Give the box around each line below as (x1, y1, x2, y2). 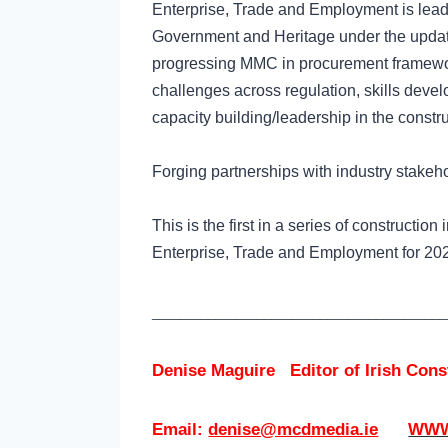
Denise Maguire (152, 360, 291, 380)
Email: (152, 419, 209, 439)
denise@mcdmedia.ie (208, 419, 379, 439)
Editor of (290, 360, 366, 380)
